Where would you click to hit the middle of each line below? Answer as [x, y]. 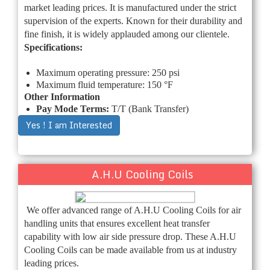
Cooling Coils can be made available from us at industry [130, 250]
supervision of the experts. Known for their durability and [133, 20]
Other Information [62, 96]
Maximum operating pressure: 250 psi [108, 72]
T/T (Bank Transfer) [150, 108]
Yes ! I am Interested [69, 125]
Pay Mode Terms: [74, 108]
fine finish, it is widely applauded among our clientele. [127, 34]
